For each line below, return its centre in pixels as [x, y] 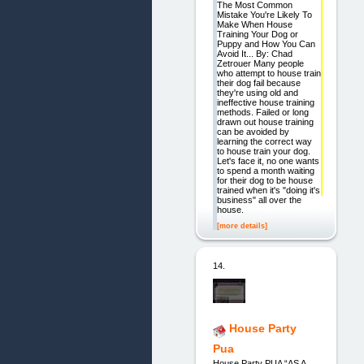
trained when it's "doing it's [268, 191]
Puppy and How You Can [266, 44]
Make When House [254, 25]
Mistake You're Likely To [264, 15]
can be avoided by [253, 132]
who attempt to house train [269, 74]
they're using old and [257, 93]
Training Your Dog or [257, 35]
